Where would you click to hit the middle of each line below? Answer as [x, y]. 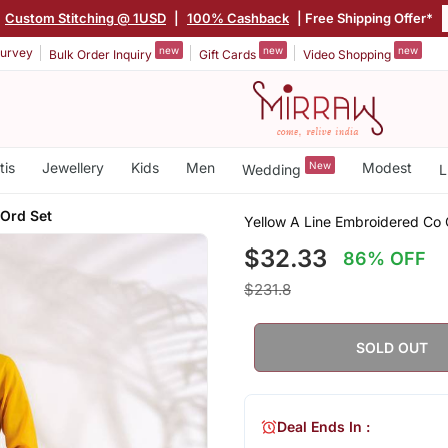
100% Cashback [238, 17]
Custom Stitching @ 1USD [85, 17]
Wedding [273, 169]
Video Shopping [348, 54]
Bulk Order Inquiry [102, 54]
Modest [386, 167]
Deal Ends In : [323, 427]
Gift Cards [229, 54]
